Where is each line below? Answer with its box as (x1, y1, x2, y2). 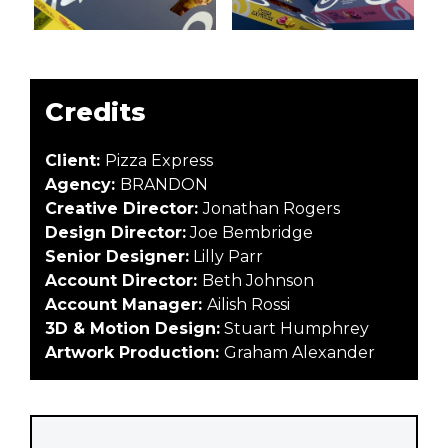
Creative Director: (45, 198, 203, 218)
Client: (45, 150, 105, 170)
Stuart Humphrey (220, 318, 369, 338)
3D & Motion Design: (45, 318, 220, 338)
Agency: (45, 174, 120, 194)
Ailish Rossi (207, 294, 290, 314)
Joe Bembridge (186, 222, 313, 242)
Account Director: (45, 270, 202, 290)
